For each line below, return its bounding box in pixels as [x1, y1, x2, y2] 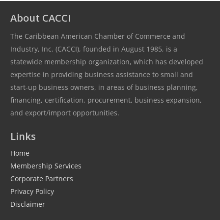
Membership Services [10, 161, 82, 170]
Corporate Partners [10, 173, 73, 183]
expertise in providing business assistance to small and [10, 69, 193, 79]
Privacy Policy [10, 186, 54, 196]
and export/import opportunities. [10, 108, 119, 117]
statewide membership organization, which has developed [10, 56, 203, 66]
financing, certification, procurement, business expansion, [10, 95, 202, 105]
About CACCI [10, 11, 71, 25]
